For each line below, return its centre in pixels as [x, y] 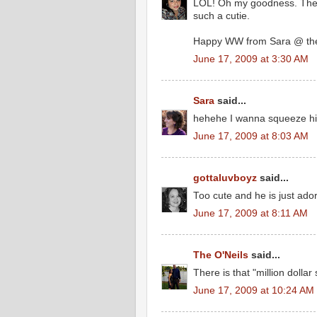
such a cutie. [221, 16]
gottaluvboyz [225, 178]
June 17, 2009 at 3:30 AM [251, 59]
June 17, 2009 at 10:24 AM [254, 290]
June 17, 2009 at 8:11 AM [250, 213]
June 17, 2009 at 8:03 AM [251, 136]
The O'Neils [221, 255]
